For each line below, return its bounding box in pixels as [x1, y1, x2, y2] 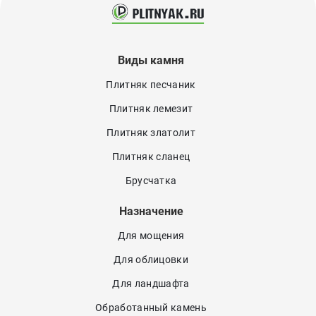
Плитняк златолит [106, 127, 196, 139]
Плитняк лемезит [109, 103, 193, 115]
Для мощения [117, 230, 185, 242]
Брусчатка [125, 175, 177, 187]
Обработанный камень [95, 302, 207, 314]
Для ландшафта [112, 278, 190, 290]
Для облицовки [113, 254, 189, 266]
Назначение [119, 205, 183, 219]
